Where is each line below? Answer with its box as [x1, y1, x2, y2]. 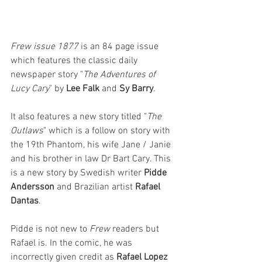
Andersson [11, 181, 54, 194]
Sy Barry [119, 83, 153, 95]
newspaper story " [11, 69, 83, 81]
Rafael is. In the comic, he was [11, 237, 135, 250]
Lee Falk [66, 83, 99, 95]
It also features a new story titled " [11, 111, 147, 123]
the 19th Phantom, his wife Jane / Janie [11, 139, 173, 151]
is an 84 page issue [78, 41, 161, 53]
